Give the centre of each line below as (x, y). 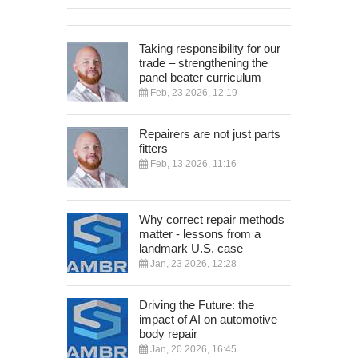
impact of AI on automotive (208, 319)
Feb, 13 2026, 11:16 (192, 163)
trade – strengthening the (203, 62)
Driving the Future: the (197, 304)
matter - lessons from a (200, 233)
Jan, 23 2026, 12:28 (192, 263)
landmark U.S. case (191, 248)
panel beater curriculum (200, 77)
